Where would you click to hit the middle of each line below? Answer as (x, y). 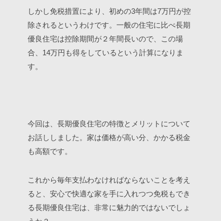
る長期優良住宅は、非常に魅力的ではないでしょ (109, 207)
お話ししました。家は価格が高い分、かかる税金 (109, 137)
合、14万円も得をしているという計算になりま (106, 53)
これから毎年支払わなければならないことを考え (109, 180)
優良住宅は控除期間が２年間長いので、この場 (105, 39)
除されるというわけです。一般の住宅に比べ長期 (109, 25)
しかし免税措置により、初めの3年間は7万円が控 (109, 11)
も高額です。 (50, 151)
